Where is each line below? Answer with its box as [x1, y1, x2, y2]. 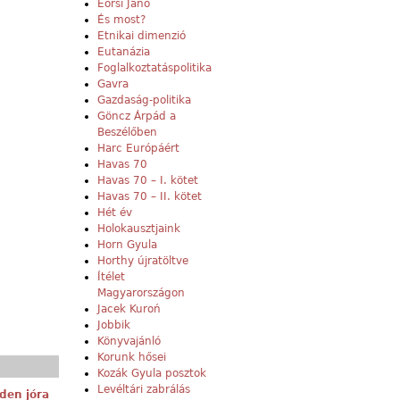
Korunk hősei [97, 351, 166, 364]
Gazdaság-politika [97, 94, 191, 107]
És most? [97, 13, 146, 27]
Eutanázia [97, 46, 150, 59]
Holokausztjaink [97, 222, 180, 236]
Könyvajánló [97, 335, 161, 348]
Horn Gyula [97, 238, 157, 252]
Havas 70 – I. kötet [97, 174, 198, 187]
